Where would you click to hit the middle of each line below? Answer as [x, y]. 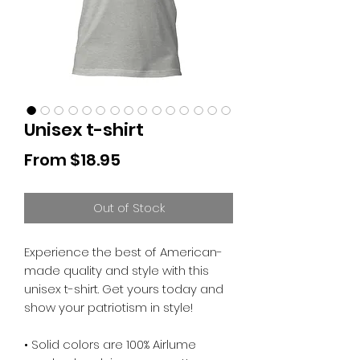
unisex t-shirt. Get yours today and [124, 289]
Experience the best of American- [123, 252]
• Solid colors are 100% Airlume [110, 344]
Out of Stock [129, 208]
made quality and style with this [117, 270]
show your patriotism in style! [108, 307]
